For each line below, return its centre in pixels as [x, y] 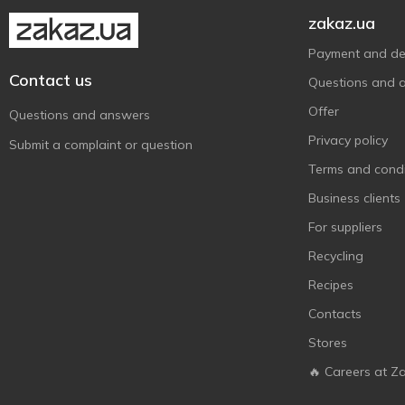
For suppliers [345, 227]
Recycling [336, 256]
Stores [328, 343]
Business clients [354, 198]
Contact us [51, 80]
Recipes [331, 285]
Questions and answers [80, 115]
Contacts [335, 314]
